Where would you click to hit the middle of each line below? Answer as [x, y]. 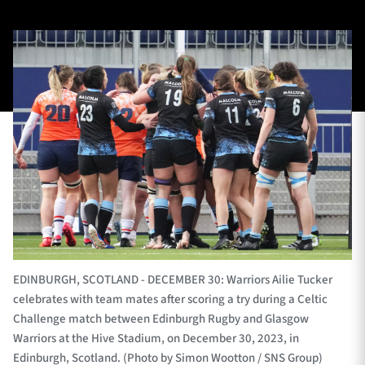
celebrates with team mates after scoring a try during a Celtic [170, 300]
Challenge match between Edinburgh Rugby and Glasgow [161, 319]
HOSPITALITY [242, 59]
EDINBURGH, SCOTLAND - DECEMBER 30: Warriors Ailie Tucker [173, 280]
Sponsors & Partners [64, 288]
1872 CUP [75, 105]
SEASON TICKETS [88, 151]
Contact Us [41, 229]
